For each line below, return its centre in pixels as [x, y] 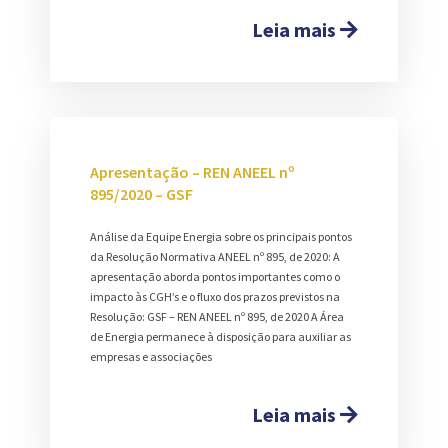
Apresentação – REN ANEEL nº [192, 172]
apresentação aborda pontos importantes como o [215, 277]
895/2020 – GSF [141, 194]
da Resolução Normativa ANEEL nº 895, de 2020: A [215, 257]
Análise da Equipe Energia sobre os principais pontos [221, 237]
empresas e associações [151, 357]
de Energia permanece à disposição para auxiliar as [220, 337]
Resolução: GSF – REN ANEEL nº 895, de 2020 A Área [217, 317]
